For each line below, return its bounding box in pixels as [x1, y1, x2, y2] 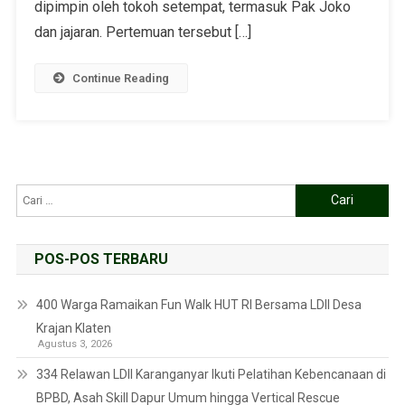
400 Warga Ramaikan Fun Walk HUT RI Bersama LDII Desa [35, 297, 362, 312]
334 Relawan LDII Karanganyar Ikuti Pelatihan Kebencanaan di [35, 366, 386, 381]
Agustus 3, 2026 [37, 337, 112, 350]
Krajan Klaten [35, 320, 111, 335]
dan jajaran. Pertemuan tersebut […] [33, 23, 251, 41]
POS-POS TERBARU [33, 250, 168, 268]
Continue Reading [71, 71, 169, 85]
